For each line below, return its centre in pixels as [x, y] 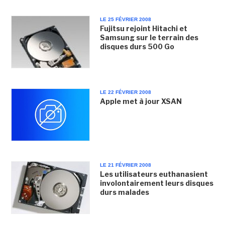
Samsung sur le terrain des [149, 37]
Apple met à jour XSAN [141, 101]
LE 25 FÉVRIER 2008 [125, 19]
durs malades [124, 192]
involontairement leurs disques [156, 183]
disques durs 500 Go [137, 46]
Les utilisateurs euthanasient [154, 174]
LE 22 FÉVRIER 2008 [125, 92]
